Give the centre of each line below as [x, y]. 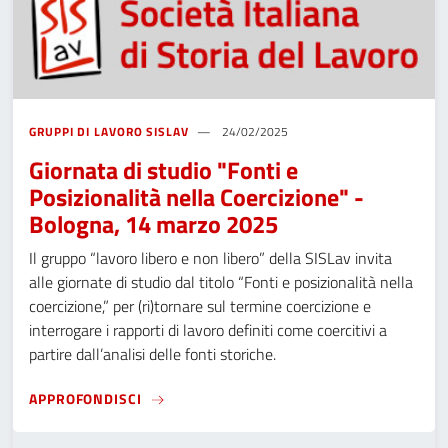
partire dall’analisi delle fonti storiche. [152, 354]
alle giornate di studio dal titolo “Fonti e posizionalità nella [221, 282]
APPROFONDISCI [85, 398]
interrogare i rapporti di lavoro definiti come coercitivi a [208, 330]
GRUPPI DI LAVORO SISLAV [109, 132]
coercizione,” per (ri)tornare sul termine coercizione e [200, 306]
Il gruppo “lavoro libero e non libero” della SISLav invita [210, 258]
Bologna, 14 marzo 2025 [153, 224]
